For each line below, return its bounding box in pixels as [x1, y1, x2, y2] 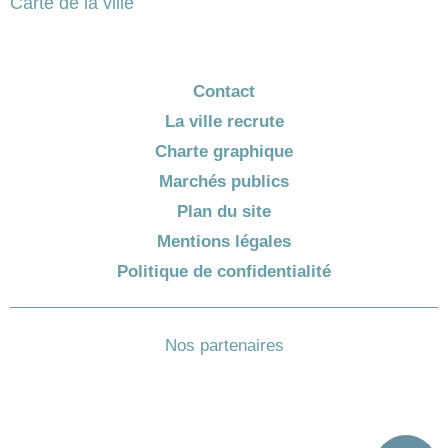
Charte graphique [155, 142, 293, 161]
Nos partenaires [164, 336, 284, 355]
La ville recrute [164, 112, 284, 131]
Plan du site [177, 202, 271, 221]
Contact [193, 82, 255, 101]
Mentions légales [157, 232, 291, 251]
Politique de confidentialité [117, 262, 331, 281]
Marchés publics [159, 172, 289, 191]
